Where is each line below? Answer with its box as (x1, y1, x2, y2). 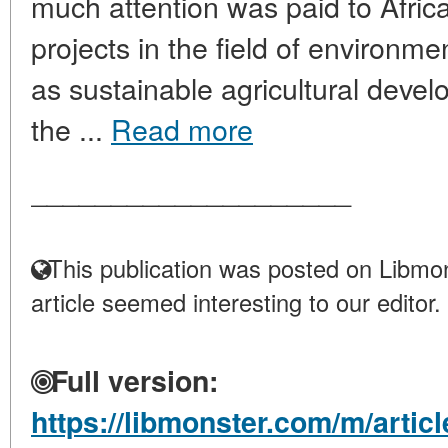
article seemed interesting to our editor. (31, 285, 441, 319)
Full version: (43, 360, 218, 401)
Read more (111, 108, 253, 149)
